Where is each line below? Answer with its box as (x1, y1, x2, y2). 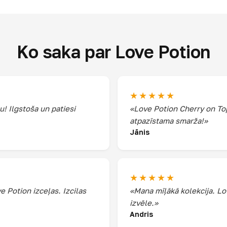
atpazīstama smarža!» (130, 116, 208, 125)
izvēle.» (130, 198, 158, 207)
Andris (130, 210, 153, 218)
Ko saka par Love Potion (17, 42, 210, 62)
